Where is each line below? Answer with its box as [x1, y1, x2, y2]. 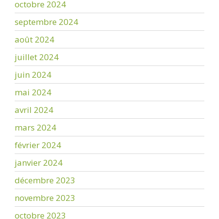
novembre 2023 [15, 192, 75, 203]
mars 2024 [15, 121, 56, 133]
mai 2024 [15, 86, 51, 98]
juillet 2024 [15, 51, 59, 63]
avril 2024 [15, 104, 53, 115]
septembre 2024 [15, 16, 78, 27]
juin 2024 [15, 68, 51, 80]
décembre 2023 [15, 174, 75, 186]
